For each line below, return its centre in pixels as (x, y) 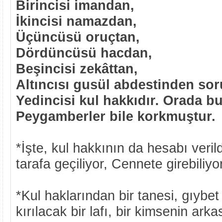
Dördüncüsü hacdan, (84, 53)
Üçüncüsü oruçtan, (78, 37)
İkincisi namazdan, (76, 21)
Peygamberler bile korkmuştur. (116, 116)
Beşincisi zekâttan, (77, 69)
